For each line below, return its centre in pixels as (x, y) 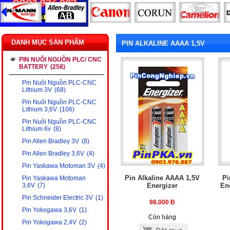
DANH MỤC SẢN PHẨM (48, 42)
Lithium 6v (36, 129)
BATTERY (33, 67)
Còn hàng (162, 217)
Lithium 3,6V (40, 109)
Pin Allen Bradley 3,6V (53, 154)
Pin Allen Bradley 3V (51, 141)
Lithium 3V (37, 90)
